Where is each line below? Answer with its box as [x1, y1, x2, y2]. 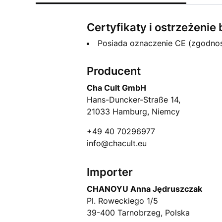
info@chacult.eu [86, 138, 147, 148]
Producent [86, 64, 141, 77]
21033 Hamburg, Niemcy [86, 106, 180, 116]
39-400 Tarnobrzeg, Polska [86, 207, 190, 218]
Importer [86, 165, 133, 178]
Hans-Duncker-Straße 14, [86, 94, 180, 105]
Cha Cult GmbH [86, 82, 146, 93]
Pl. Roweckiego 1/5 [86, 195, 158, 206]
